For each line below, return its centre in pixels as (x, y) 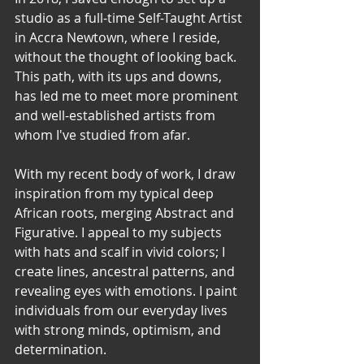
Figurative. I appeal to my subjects (120, 233)
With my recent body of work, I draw (126, 174)
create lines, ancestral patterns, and (126, 272)
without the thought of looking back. (127, 57)
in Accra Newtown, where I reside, (119, 38)
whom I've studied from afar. (107, 135)
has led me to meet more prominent (128, 96)
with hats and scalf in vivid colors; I (121, 252)
